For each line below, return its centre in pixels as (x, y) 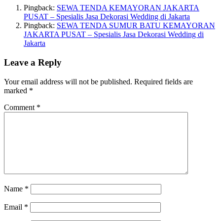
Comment (20, 107)
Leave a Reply (33, 63)
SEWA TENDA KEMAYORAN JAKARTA (128, 8)
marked (17, 90)
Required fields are (164, 81)
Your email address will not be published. (68, 81)
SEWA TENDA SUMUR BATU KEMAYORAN (136, 26)
